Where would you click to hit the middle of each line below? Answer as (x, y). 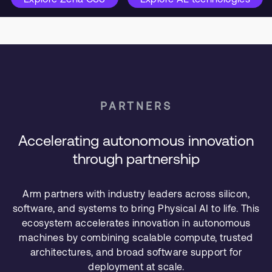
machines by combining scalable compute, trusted (136, 237)
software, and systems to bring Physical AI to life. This (136, 208)
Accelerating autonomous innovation (136, 141)
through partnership (136, 159)
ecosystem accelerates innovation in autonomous (136, 223)
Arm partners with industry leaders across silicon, (136, 194)
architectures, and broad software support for (136, 252)
